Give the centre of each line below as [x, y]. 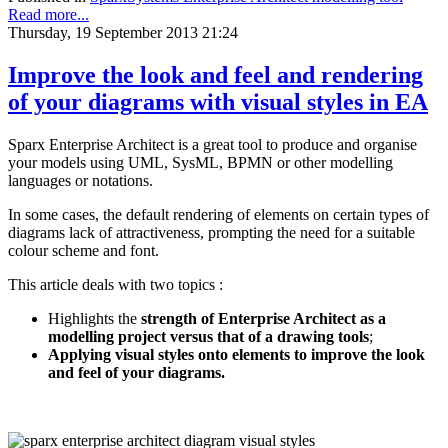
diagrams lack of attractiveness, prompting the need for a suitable [211, 233]
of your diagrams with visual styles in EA [218, 102]
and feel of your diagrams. [136, 373]
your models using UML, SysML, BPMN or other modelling [200, 163]
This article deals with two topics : [115, 285]
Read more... [48, 15]
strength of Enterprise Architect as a [263, 319]
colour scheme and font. [83, 251]
